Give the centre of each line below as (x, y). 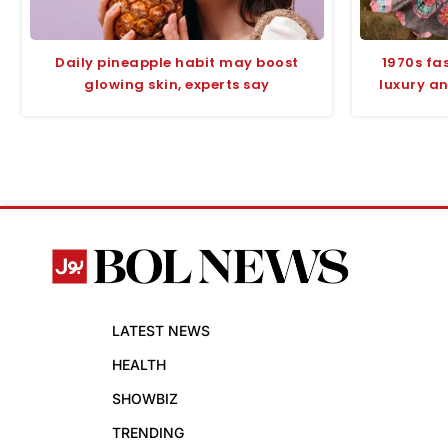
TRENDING (148, 432)
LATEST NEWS (161, 330)
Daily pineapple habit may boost (177, 62)
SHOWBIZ (145, 398)
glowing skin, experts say (177, 84)
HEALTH (139, 364)
